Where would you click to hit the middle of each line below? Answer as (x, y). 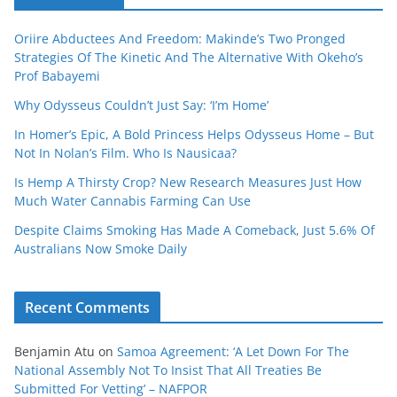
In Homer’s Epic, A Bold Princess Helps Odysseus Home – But (194, 134)
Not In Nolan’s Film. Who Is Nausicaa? (125, 152)
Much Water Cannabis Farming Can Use (132, 200)
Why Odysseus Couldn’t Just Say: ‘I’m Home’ (141, 105)
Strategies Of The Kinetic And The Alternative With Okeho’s (189, 57)
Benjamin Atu (54, 351)
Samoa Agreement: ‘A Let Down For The (233, 351)
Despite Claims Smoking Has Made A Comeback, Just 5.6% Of (195, 230)
